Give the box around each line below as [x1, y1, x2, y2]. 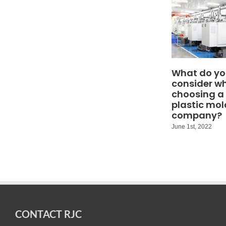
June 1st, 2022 [171, 123, 212, 130]
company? [171, 108, 222, 122]
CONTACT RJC [15, 208, 82, 220]
